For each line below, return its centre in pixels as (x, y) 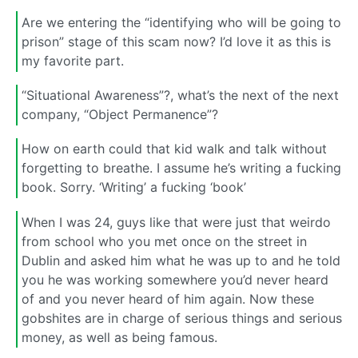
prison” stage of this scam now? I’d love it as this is (176, 41)
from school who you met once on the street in (164, 241)
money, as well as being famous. (119, 337)
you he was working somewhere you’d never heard (175, 279)
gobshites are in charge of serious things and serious (182, 318)
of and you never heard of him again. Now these (168, 298)
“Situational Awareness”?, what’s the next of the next (180, 95)
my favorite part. (73, 60)
